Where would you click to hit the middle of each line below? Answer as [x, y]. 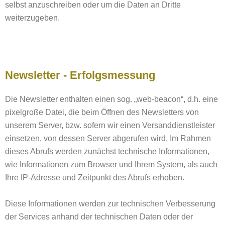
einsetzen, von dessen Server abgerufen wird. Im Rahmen [108, 138]
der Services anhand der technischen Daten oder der [99, 217]
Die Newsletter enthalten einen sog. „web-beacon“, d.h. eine [111, 99]
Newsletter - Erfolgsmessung [80, 75]
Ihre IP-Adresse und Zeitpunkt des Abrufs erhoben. [95, 178]
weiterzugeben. [32, 18]
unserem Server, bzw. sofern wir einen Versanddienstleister [110, 125]
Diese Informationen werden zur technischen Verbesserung [110, 204]
